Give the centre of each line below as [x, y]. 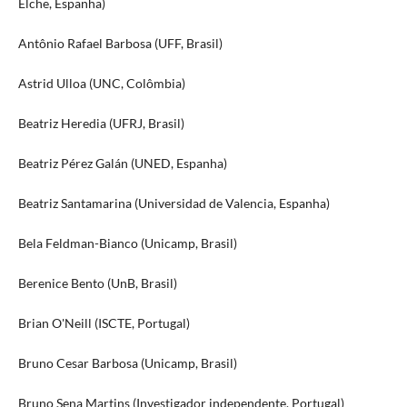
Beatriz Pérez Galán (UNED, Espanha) [122, 163]
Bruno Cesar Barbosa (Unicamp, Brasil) [127, 362]
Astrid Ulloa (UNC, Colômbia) [101, 83]
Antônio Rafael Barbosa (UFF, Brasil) [120, 43]
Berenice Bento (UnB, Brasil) [97, 283]
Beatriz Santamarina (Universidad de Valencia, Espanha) [174, 203]
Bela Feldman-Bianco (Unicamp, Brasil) [127, 243]
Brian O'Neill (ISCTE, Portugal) [104, 323]
